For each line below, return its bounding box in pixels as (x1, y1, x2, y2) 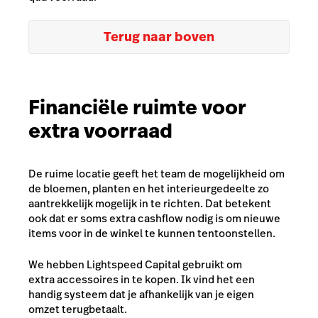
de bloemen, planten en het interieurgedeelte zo (28, 181, 269, 197)
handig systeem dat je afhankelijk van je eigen (28, 286, 254, 302)
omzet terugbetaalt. (28, 301, 127, 317)
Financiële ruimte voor (28, 93, 246, 121)
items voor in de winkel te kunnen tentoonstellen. (28, 226, 275, 241)
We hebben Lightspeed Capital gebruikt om (28, 256, 242, 272)
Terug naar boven (104, 28, 214, 46)
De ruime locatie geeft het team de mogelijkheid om (28, 166, 285, 182)
